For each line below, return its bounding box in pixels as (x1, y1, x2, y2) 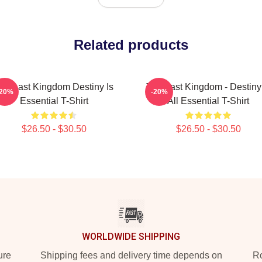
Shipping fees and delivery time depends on (40, 250, 222, 260)
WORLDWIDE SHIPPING (82, 231, 180, 242)
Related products (74, 37, 188, 53)
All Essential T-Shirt (167, 96, 249, 106)
